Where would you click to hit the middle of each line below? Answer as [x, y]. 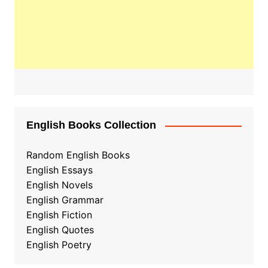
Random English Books [78, 155]
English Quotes [60, 230]
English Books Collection [91, 125]
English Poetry [59, 245]
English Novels [59, 185]
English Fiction [59, 215]
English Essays [59, 170]
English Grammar [65, 200]
